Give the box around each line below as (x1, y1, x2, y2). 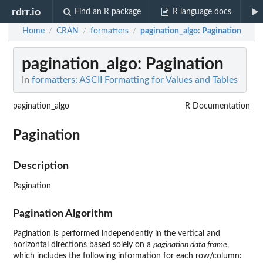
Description (13, 161, 69, 171)
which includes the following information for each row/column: (13, 252, 242, 261)
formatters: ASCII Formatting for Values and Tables (32, 75, 238, 85)
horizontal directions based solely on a (13, 241, 153, 249)
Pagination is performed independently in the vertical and (13, 230, 220, 238)
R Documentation (185, 102, 250, 111)
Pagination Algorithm (13, 208, 113, 219)
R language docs (172, 8, 231, 16)
